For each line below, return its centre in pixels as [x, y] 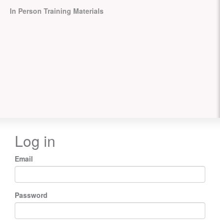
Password [31, 195]
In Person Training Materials [57, 11]
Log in [35, 141]
